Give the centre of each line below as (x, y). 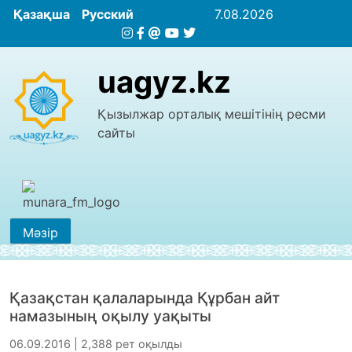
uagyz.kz (164, 82)
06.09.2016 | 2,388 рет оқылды (96, 343)
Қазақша (42, 14)
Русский (108, 14)
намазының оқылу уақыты (110, 315)
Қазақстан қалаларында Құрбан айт (145, 297)
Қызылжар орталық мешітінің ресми (212, 114)
